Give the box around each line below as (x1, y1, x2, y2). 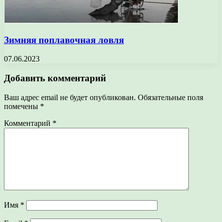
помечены (4, 102, 40, 111)
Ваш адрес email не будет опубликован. (4, 93, 136, 102)
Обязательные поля (138, 93, 203, 102)
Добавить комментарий (4, 73, 106, 84)
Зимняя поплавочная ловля (4, 34, 124, 45)
